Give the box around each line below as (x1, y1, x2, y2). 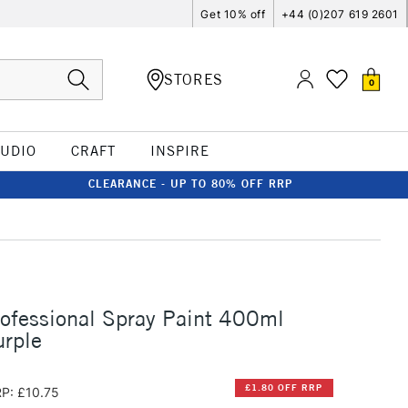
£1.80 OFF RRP (245, 382, 323, 394)
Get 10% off (200, 6, 266, 21)
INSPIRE (149, 142, 209, 159)
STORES (164, 69, 223, 88)
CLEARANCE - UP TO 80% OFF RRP (88, 177, 292, 190)
